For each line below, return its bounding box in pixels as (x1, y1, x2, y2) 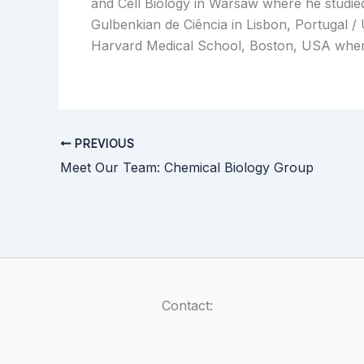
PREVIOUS (71, 136, 135, 150)
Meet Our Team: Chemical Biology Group (60, 158, 314, 175)
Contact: (162, 297, 214, 314)
